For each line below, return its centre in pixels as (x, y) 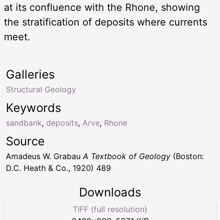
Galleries (30, 74)
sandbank (24, 123)
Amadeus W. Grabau (44, 156)
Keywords (34, 108)
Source (25, 141)
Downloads (110, 192)
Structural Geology (41, 89)
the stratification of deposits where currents (106, 22)
